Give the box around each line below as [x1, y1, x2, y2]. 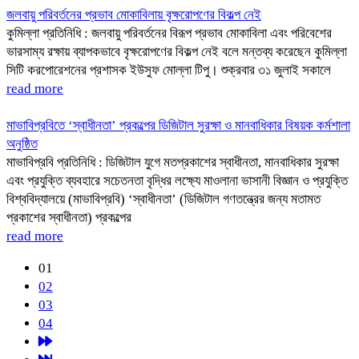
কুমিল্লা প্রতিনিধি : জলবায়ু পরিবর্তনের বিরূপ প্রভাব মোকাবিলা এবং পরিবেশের [6, 26, 332, 41]
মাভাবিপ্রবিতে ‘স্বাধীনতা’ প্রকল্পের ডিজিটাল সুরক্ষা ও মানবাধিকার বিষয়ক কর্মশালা [6, 118, 350, 133]
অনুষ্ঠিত [6, 136, 38, 151]
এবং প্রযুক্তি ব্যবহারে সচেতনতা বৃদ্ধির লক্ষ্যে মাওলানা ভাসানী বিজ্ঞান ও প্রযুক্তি [6, 173, 348, 188]
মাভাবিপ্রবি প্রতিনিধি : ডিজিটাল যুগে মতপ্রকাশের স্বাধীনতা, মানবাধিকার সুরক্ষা [6, 155, 339, 170]
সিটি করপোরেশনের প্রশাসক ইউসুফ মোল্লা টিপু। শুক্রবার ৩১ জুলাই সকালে [6, 63, 331, 78]
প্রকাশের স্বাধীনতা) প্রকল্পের [6, 210, 131, 225]
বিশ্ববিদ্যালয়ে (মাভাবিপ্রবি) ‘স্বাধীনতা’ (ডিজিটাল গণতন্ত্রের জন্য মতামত [6, 192, 321, 207]
